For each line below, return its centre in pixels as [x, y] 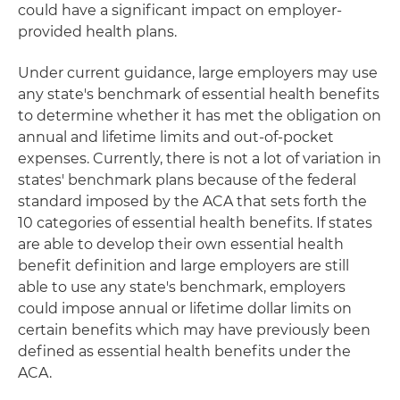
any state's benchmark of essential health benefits [199, 94]
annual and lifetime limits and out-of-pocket [176, 137]
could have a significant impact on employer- [180, 10]
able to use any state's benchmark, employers [182, 287]
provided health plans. [97, 32]
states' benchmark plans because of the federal [187, 180]
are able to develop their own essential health [181, 244]
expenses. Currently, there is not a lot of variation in [200, 158]
